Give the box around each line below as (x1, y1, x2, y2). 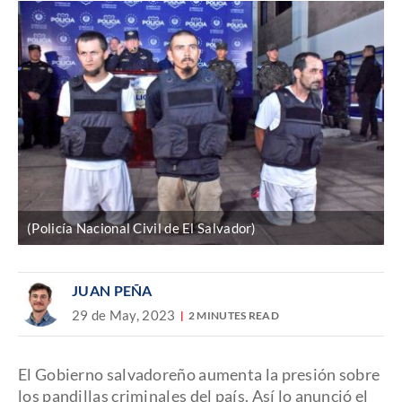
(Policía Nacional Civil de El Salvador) (27, 220, 257, 236)
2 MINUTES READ (188, 308, 280, 322)
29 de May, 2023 (72, 307, 176, 324)
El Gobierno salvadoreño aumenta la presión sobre (18, 364, 380, 384)
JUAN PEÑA (72, 282, 153, 299)
